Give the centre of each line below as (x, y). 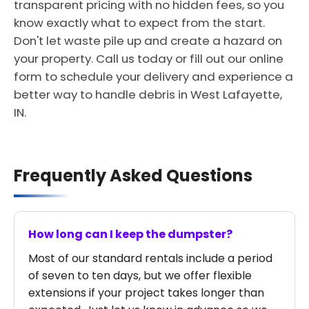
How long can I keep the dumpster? (130, 234)
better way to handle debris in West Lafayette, (148, 94)
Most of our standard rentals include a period (150, 258)
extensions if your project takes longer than (146, 293)
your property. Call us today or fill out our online (149, 59)
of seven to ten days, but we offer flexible (140, 276)
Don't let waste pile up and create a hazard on (148, 41)
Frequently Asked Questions (133, 176)
